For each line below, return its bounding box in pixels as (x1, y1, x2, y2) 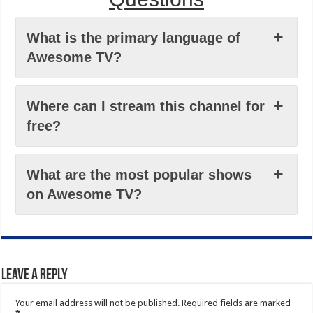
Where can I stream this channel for (27, 98, 265, 114)
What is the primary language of (27, 29, 241, 45)
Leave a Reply (1, 267, 68, 284)
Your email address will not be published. (15, 297, 180, 308)
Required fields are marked (182, 297, 291, 308)
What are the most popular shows (27, 166, 252, 182)
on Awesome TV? (27, 186, 143, 202)
